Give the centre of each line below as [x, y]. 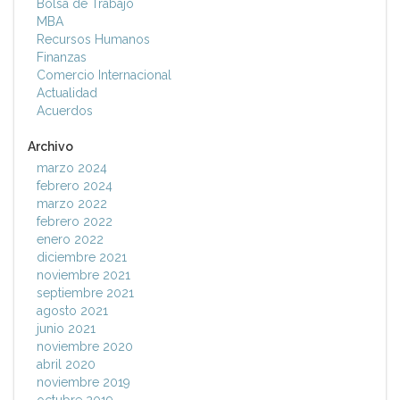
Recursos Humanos [93, 40]
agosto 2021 [72, 311]
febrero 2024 [75, 186]
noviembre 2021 [83, 275]
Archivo [50, 147]
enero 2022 [70, 240]
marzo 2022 [72, 204]
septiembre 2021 [85, 293]
